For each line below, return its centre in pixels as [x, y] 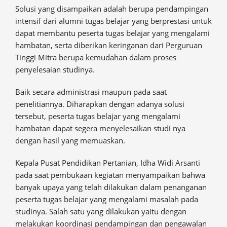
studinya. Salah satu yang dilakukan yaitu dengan [101, 212]
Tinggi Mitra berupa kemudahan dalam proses [96, 58]
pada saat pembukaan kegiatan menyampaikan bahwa [110, 175]
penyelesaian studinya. [55, 70]
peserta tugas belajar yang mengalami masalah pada [107, 199]
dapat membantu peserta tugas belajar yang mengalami [112, 33]
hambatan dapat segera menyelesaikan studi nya [100, 128]
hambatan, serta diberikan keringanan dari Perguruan [109, 45]
